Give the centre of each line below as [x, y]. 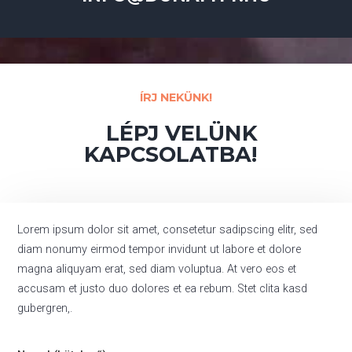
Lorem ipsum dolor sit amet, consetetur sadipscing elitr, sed [168, 229]
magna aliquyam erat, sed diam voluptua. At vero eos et [157, 269]
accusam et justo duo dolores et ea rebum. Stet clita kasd [163, 288]
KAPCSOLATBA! [170, 155]
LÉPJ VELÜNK [182, 134]
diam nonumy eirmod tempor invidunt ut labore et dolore [159, 249]
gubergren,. [45, 308]
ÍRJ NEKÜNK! [176, 98]
